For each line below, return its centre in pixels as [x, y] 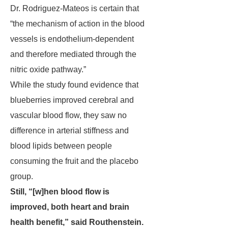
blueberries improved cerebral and [72, 100]
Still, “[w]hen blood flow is [60, 192]
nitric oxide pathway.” [48, 69]
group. [22, 176]
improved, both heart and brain [70, 207]
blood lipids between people [61, 146]
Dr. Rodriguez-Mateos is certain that [75, 8]
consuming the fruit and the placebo [74, 161]
